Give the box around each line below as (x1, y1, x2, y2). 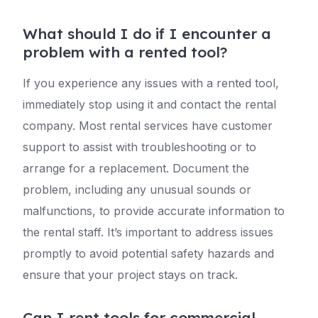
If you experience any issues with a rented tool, (23, 76, 279, 90)
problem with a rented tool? (23, 43, 227, 61)
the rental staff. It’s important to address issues (23, 225, 273, 239)
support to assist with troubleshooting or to (23, 140, 256, 154)
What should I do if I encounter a (23, 24, 271, 43)
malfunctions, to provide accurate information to (23, 204, 285, 218)
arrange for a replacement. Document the (23, 161, 249, 175)
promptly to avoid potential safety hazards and (23, 246, 274, 261)
